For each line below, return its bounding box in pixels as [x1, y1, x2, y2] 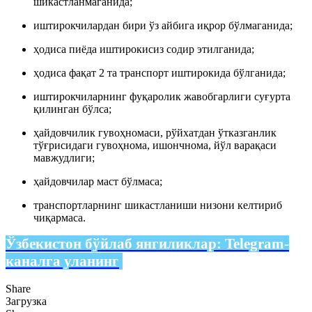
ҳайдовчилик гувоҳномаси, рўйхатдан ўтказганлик [33, 126, 276, 139]
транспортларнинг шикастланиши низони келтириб [33, 198, 282, 211]
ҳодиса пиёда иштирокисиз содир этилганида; [33, 42, 254, 55]
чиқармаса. [33, 211, 86, 224]
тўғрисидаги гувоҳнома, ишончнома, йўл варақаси [33, 139, 276, 151]
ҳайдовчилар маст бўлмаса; [33, 175, 162, 187]
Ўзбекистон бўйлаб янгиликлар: [6, 235, 225, 252]
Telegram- [225, 235, 289, 252]
